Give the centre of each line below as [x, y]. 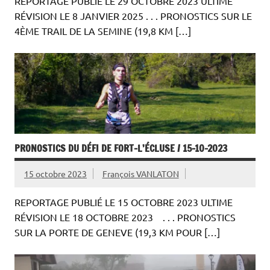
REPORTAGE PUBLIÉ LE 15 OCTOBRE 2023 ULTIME [124, 202]
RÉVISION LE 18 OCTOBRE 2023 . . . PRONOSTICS [125, 217]
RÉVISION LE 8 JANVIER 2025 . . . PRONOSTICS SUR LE [133, 16]
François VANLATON [140, 174]
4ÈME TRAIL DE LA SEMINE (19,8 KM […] [103, 31]
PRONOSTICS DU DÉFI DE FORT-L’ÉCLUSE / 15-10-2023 [121, 149]
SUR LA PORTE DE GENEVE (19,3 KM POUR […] [117, 232]
